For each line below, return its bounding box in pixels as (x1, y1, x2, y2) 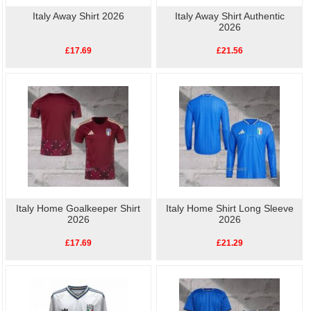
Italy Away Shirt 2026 (32, 10, 124, 22)
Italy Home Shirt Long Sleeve (165, 202, 294, 214)
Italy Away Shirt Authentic (174, 10, 285, 22)
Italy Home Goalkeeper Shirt (16, 202, 141, 214)
